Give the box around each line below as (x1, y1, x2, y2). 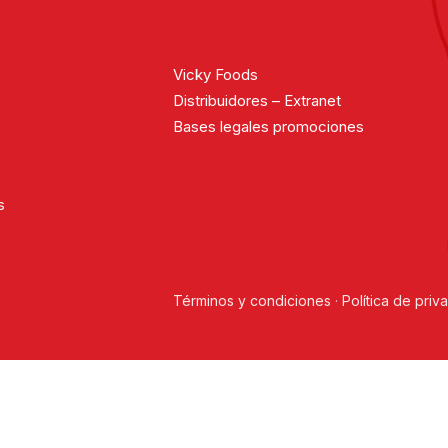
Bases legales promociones (173, 116, 364, 136)
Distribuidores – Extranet (173, 90, 341, 110)
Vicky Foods (173, 64, 258, 84)
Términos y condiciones (173, 291, 335, 309)
